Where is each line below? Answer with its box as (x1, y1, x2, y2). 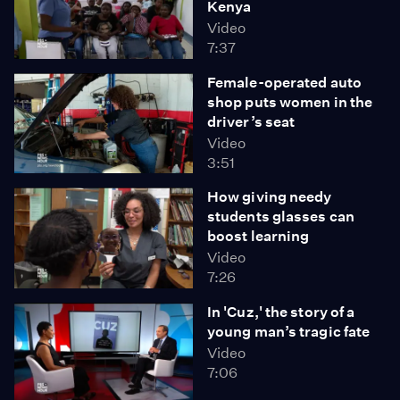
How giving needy (207, 188, 332, 205)
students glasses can (207, 208, 354, 225)
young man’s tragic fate (207, 322, 371, 340)
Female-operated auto (207, 73, 362, 91)
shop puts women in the (207, 93, 373, 111)
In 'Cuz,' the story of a (207, 303, 355, 321)
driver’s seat (207, 112, 296, 130)
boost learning (207, 228, 310, 245)
